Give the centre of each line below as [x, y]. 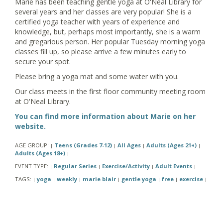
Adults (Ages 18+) [40, 153]
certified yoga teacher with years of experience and [97, 21]
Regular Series [75, 166]
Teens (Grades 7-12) [83, 145]
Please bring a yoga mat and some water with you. [97, 76]
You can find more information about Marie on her [105, 116]
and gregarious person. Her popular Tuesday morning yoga [110, 41]
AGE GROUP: [33, 145]
